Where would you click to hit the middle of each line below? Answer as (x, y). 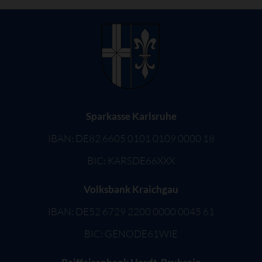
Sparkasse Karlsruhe (131, 116)
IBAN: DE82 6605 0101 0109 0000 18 (131, 139)
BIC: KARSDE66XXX (131, 160)
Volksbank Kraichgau (131, 189)
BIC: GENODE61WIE (131, 233)
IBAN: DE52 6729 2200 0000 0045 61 (131, 211)
